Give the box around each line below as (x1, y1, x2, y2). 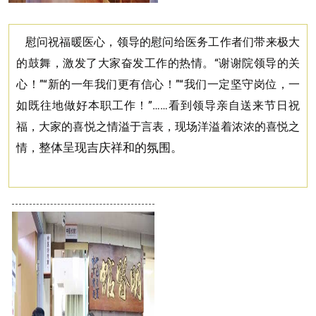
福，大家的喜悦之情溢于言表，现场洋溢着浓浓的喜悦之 (16, 119, 300, 133)
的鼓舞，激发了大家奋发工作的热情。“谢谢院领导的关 (16, 56, 300, 70)
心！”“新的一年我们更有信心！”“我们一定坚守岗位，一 (16, 77, 300, 91)
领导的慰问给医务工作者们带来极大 (116, 35, 300, 49)
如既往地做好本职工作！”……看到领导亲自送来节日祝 (16, 98, 300, 112)
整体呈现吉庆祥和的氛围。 (39, 140, 183, 154)
